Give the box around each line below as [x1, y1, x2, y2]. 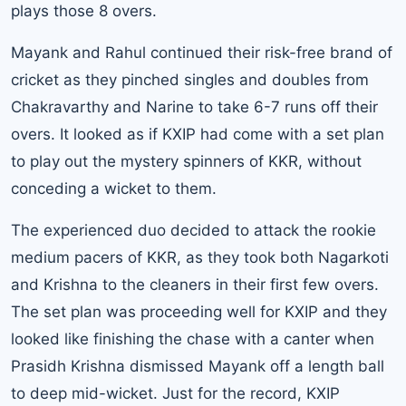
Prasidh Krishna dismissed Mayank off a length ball [11, 356, 384, 375]
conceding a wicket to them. [11, 179, 217, 198]
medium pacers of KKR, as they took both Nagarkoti [11, 247, 389, 266]
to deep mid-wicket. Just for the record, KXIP [11, 383, 340, 402]
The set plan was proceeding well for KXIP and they [11, 302, 387, 321]
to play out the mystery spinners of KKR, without [11, 151, 362, 170]
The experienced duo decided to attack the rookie [11, 220, 376, 239]
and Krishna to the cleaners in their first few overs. [11, 275, 379, 294]
